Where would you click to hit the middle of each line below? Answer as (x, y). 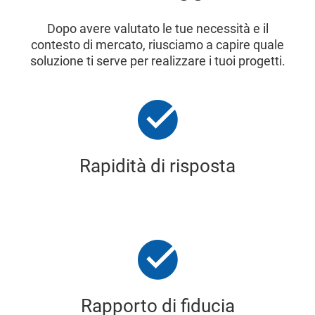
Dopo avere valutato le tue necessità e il (157, 28)
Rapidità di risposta (157, 166)
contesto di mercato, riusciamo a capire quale (157, 44)
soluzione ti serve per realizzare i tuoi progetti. (157, 60)
